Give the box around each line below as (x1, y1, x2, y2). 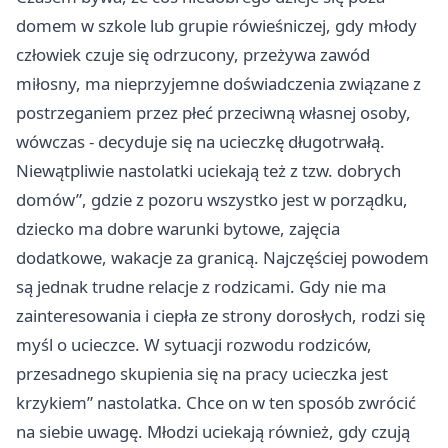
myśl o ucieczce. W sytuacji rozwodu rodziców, (16, 333, 372, 356)
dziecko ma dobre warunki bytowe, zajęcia (16, 217, 340, 240)
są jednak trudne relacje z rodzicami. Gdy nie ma (16, 275, 386, 298)
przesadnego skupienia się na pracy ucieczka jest (16, 362, 388, 385)
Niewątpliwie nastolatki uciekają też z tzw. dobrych (16, 159, 401, 182)
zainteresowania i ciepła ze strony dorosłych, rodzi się (16, 304, 425, 327)
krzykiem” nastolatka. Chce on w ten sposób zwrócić (16, 391, 416, 414)
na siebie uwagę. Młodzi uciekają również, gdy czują (16, 420, 410, 443)
